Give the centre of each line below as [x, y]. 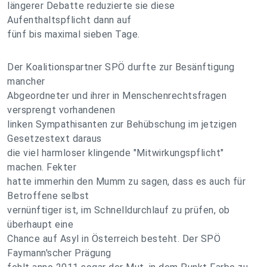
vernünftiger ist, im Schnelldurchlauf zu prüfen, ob [119, 210]
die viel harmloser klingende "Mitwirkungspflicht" [116, 153]
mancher [26, 81]
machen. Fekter [42, 167]
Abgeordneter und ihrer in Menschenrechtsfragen [117, 96]
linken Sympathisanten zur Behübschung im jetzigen [122, 124]
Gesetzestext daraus [55, 139]
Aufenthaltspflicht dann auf [69, 20]
